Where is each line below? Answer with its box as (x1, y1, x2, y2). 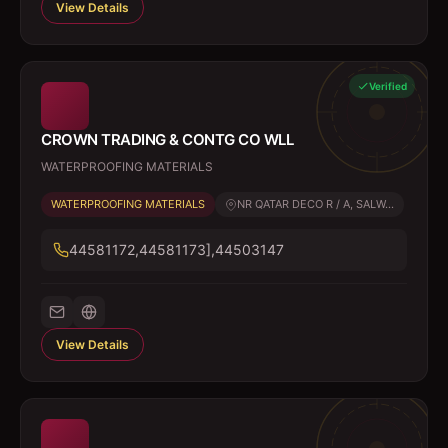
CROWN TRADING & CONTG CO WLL (41, 130, 293, 149)
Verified (369, 80, 407, 92)
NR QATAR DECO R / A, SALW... (237, 197, 394, 211)
